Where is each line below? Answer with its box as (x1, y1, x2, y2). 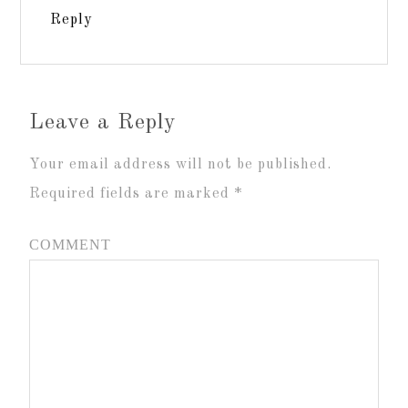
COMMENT (29, 237, 112, 252)
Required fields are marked (29, 187, 235, 201)
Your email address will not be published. (29, 158, 332, 172)
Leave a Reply (29, 112, 178, 134)
